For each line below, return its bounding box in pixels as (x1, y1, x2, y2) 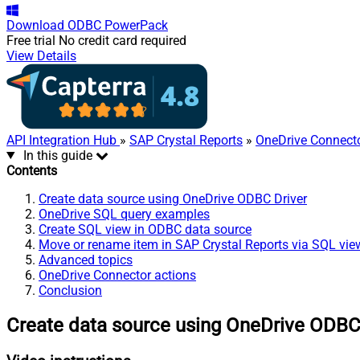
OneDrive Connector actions (39, 267, 196, 283)
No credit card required (59, 32, 186, 48)
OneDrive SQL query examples (39, 206, 210, 222)
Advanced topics (39, 252, 133, 268)
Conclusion (39, 282, 102, 298)
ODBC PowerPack (67, 17, 168, 33)
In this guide (22, 147, 92, 163)
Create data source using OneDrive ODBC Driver (39, 190, 307, 207)
